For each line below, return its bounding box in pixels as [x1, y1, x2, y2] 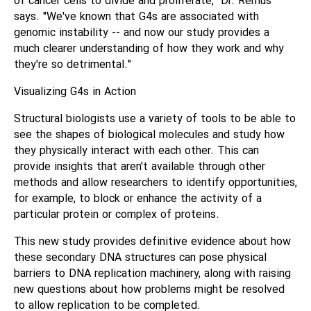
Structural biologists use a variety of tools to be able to [14, 110, 296, 128]
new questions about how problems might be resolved [14, 281, 285, 299]
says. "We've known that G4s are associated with [14, 8, 259, 26]
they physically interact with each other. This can [14, 142, 259, 160]
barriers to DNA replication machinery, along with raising [14, 265, 291, 283]
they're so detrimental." [14, 56, 131, 74]
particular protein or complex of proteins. [14, 206, 219, 224]
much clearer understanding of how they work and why [14, 40, 284, 58]
